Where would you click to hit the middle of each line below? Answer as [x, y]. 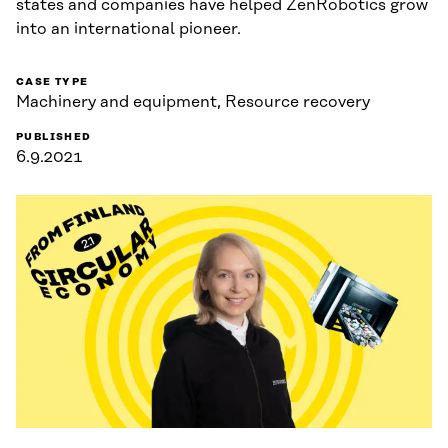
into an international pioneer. [128, 28]
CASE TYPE [52, 81]
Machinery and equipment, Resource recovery [193, 101]
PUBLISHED [54, 136]
